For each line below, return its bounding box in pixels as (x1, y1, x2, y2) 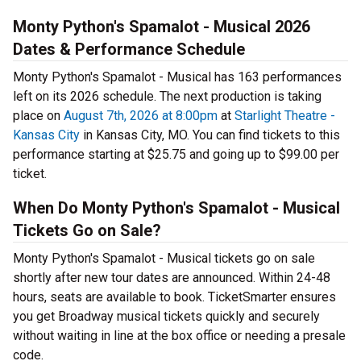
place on (13, 108, 64, 124)
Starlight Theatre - (234, 108, 335, 124)
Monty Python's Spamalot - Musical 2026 (13, 17, 310, 37)
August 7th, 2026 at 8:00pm (64, 108, 218, 124)
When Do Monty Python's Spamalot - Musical (13, 198, 340, 218)
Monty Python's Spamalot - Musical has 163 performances (13, 69, 342, 85)
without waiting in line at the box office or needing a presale (13, 328, 346, 344)
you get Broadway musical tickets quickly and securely (13, 309, 320, 325)
